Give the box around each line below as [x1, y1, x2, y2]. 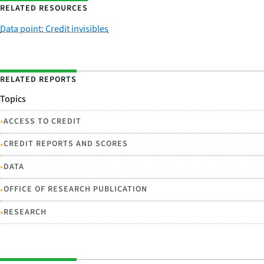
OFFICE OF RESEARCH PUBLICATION [4, 183, 147, 196]
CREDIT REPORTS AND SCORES [4, 138, 128, 150]
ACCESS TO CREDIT [4, 115, 81, 127]
